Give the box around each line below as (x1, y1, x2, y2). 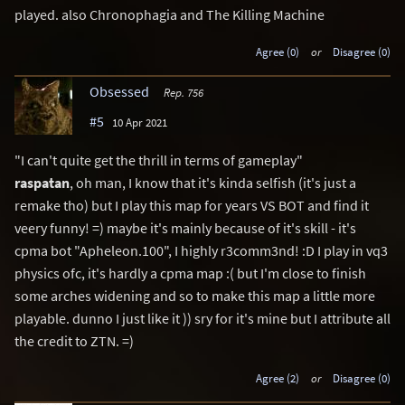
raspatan (14, 173, 70, 192)
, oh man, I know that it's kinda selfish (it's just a (70, 173, 356, 192)
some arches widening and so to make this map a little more (14, 286, 375, 305)
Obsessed (89, 81, 149, 100)
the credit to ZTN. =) (14, 331, 134, 350)
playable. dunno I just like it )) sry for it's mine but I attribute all (14, 308, 391, 327)
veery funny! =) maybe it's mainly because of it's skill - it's (14, 218, 356, 237)
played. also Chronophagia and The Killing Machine (14, 5, 325, 24)
